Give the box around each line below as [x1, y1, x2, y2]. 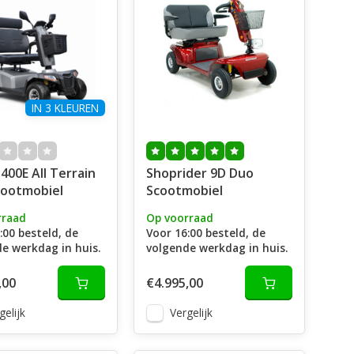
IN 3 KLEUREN [31, 100, 99, 115]
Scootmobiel [145, 182, 223, 199]
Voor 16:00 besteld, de [145, 225, 265, 240]
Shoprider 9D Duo [145, 164, 254, 182]
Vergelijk [169, 305, 213, 320]
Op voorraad [145, 210, 213, 225]
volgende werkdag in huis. [145, 240, 288, 255]
